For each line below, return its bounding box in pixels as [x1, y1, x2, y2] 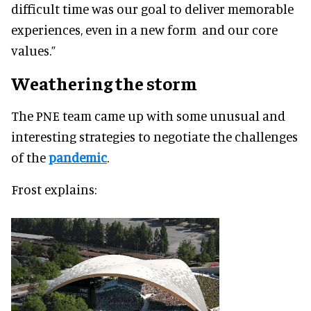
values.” [11, 42, 56, 58]
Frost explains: [11, 180, 96, 197]
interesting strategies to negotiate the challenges [11, 128, 298, 144]
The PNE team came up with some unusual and [11, 107, 285, 124]
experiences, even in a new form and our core [11, 21, 278, 37]
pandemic [49, 149, 107, 165]
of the [11, 149, 49, 165]
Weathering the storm [11, 71, 197, 94]
